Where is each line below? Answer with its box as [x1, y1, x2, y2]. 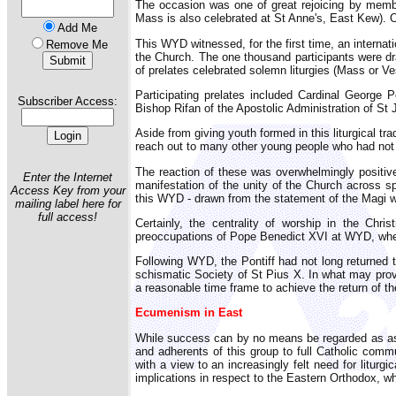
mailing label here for [14, 196, 121, 210]
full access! [38, 209, 97, 224]
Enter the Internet [23, 170, 112, 184]
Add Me [57, 21, 97, 34]
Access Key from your [10, 183, 126, 197]
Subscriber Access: [18, 95, 118, 109]
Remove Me [46, 38, 108, 51]
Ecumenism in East [135, 306, 242, 320]
